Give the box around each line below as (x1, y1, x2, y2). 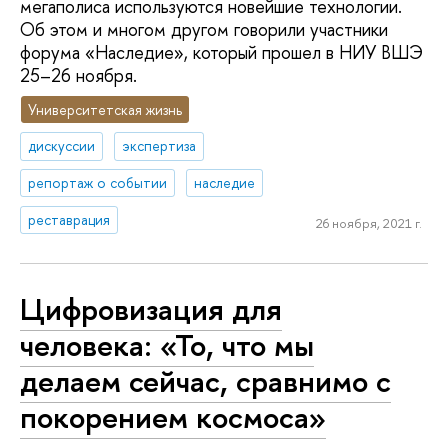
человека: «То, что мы (20, 323, 314, 366)
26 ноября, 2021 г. (315, 213, 422, 232)
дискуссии (28, 136, 96, 156)
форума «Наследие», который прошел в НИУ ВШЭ (20, 40, 423, 65)
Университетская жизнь (28, 99, 183, 119)
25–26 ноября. (20, 63, 137, 88)
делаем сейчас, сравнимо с (20, 359, 391, 402)
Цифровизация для (20, 287, 282, 330)
